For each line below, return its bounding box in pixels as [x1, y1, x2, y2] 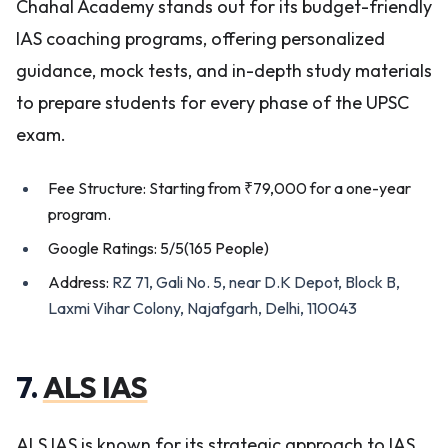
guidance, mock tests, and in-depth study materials [16, 59, 432, 82]
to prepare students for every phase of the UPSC [16, 91, 409, 114]
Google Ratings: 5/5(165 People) [48, 238, 269, 258]
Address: [48, 272, 112, 292]
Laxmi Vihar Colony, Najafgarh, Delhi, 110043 [48, 298, 357, 318]
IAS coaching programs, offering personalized [16, 27, 385, 50]
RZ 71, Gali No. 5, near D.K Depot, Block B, [112, 272, 400, 292]
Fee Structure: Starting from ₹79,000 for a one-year [48, 178, 411, 198]
